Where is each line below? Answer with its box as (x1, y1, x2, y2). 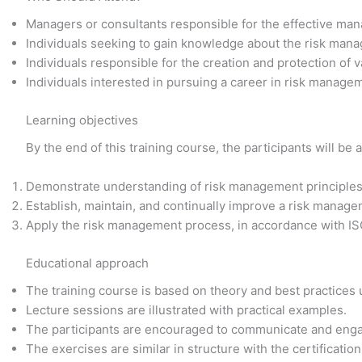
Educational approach (26, 255, 149, 271)
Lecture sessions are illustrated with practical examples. (26, 302, 347, 318)
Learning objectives (26, 112, 138, 128)
